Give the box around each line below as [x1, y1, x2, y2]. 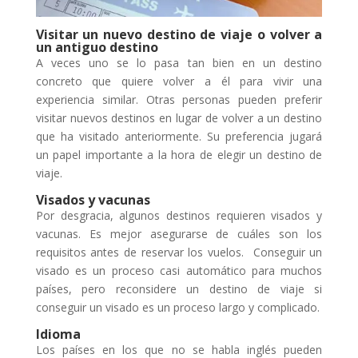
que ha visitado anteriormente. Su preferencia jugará [35, 128, 323, 144]
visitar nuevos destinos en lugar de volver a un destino [35, 109, 323, 125]
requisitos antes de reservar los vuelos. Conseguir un [35, 244, 323, 260]
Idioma [35, 324, 81, 343]
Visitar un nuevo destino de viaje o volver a [35, 25, 323, 43]
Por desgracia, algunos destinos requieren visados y [35, 207, 323, 223]
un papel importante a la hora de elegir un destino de [35, 146, 323, 162]
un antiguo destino [35, 38, 158, 56]
